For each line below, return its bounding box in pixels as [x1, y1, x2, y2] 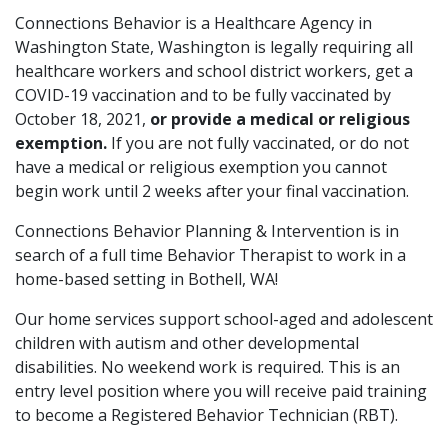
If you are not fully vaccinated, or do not [107, 131, 409, 154]
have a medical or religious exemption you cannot [15, 155, 387, 178]
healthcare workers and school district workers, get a [15, 59, 413, 82]
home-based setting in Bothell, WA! [15, 267, 278, 290]
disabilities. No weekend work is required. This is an [15, 355, 400, 378]
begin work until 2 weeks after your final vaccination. [15, 179, 409, 202]
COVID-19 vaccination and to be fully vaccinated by [15, 83, 391, 106]
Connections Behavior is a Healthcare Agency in [15, 11, 372, 34]
